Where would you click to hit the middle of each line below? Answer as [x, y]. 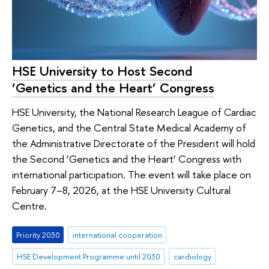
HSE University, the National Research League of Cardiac [134, 112]
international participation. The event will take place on [131, 174]
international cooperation [117, 235]
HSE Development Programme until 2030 [88, 257]
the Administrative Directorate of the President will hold [134, 143]
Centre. [29, 205]
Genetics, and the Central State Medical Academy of [129, 127]
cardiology [192, 257]
